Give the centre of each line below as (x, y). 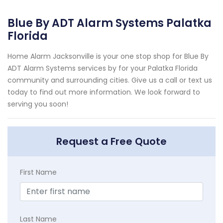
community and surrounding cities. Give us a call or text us (110, 80)
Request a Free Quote (111, 141)
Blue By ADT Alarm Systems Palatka (110, 23)
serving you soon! (38, 104)
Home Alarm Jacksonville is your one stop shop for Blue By (108, 56)
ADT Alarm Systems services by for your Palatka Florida (103, 68)
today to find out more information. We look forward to (104, 92)
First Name (38, 172)
